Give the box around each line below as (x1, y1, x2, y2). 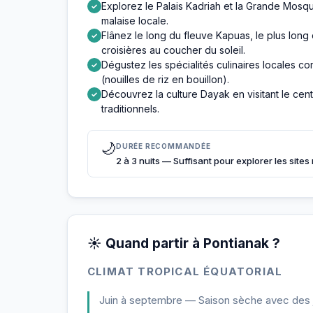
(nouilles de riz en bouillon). (101, 73, 229, 85)
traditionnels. (101, 103, 159, 115)
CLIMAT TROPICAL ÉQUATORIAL (87, 265, 283, 278)
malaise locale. (101, 15, 168, 27)
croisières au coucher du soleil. (101, 44, 245, 56)
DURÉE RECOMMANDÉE (116, 142, 211, 150)
